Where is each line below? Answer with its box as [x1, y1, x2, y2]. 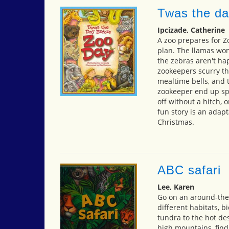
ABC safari [157, 163, 221, 177]
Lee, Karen [157, 181, 194, 192]
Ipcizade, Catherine [157, 25, 225, 35]
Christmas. [157, 117, 194, 127]
